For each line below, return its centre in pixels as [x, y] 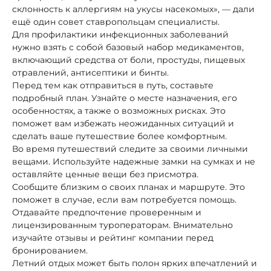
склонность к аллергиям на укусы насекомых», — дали [133, 9]
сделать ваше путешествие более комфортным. [119, 136]
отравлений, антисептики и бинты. [90, 72]
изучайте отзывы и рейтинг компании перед [113, 237]
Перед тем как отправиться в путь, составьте [113, 85]
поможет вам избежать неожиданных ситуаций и [123, 123]
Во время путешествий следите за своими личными [130, 149]
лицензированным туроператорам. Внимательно [122, 225]
